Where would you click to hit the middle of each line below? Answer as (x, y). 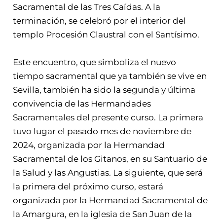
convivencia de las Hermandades (82, 103)
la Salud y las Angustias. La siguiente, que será (108, 172)
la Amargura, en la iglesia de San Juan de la (103, 214)
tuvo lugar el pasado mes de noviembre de (102, 131)
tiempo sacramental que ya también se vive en (110, 76)
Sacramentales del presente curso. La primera (108, 117)
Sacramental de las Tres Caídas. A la (87, 7)
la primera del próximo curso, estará (88, 186)
